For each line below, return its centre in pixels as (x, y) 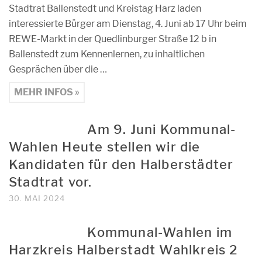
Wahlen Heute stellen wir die (105, 147)
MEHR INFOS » (47, 92)
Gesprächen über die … (58, 69)
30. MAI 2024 (37, 198)
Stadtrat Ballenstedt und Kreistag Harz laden (105, 8)
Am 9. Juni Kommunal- (162, 129)
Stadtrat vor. (51, 182)
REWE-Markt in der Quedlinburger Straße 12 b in (113, 39)
